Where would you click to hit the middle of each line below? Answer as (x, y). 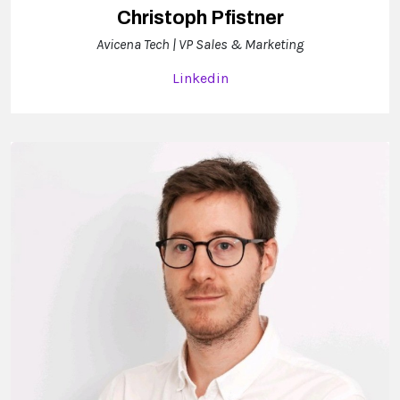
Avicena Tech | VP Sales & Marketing (200, 44)
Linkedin (200, 78)
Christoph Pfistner (200, 17)
